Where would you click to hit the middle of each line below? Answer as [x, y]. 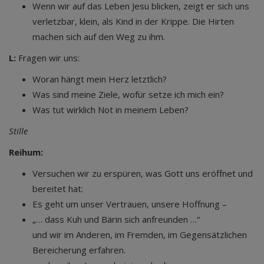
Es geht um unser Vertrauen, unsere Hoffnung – [130, 204]
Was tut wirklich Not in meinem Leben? [110, 110]
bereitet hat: [58, 189]
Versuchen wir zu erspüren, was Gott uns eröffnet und [143, 173]
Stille [18, 131]
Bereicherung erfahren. [79, 250]
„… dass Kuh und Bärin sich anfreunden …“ [116, 219]
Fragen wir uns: [48, 58]
